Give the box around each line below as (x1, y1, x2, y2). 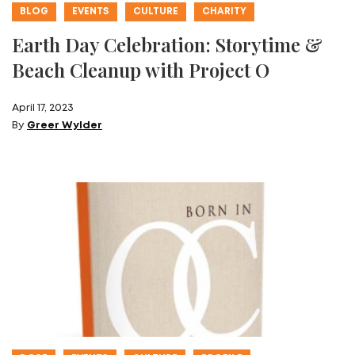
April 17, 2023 (12, 103, 74, 113)
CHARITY (202, 6, 246, 16)
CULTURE (133, 6, 178, 16)
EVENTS (72, 6, 109, 16)
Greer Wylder (27, 120, 102, 130)
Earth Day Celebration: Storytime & (12, 31, 323, 57)
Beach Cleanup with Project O (12, 56, 269, 82)
